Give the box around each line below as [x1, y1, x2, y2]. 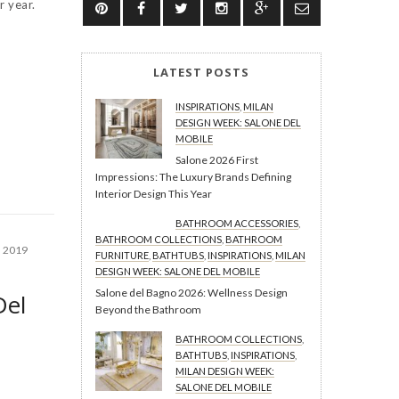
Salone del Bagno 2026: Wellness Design [95, 285, 288, 299]
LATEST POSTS [153, 63, 249, 80]
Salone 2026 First [175, 152, 258, 167]
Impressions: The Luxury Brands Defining [95, 169, 291, 183]
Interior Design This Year [95, 186, 212, 200]
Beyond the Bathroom [95, 302, 201, 316]
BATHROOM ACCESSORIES [175, 216, 298, 229]
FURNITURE [95, 248, 149, 261]
